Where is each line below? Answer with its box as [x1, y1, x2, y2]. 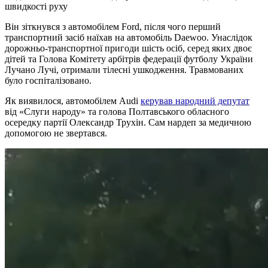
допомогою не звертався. [5, 127, 107, 138]
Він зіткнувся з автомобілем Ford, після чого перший [5, 21, 221, 32]
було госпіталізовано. [5, 75, 92, 86]
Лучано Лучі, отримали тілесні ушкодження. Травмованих [5, 64, 243, 75]
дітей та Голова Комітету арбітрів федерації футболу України [5, 53, 253, 64]
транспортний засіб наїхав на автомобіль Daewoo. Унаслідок [5, 32, 252, 42]
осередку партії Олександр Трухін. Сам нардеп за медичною [5, 117, 251, 127]
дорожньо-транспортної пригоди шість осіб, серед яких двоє [5, 42, 252, 53]
